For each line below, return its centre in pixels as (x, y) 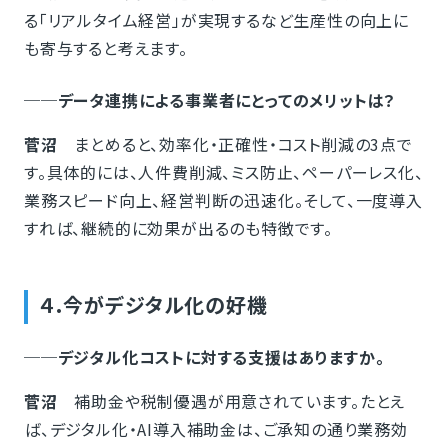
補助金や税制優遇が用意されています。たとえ (231, 401)
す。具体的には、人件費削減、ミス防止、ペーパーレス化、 (223, 172)
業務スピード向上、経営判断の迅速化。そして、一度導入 (223, 200)
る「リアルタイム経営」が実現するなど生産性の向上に (216, 20)
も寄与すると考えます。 (105, 48)
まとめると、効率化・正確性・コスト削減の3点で (235, 144)
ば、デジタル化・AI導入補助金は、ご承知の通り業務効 (215, 429)
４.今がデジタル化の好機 (153, 305)
